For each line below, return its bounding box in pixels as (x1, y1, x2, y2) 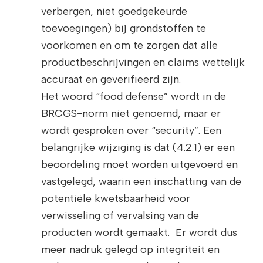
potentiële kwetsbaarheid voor (41, 192, 190, 205)
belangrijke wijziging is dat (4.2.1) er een (41, 141, 235, 154)
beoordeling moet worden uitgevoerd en (41, 158, 238, 171)
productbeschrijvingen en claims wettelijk (41, 56, 245, 69)
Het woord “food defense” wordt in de (41, 90, 226, 103)
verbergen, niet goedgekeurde (41, 5, 187, 18)
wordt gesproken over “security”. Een (41, 124, 221, 137)
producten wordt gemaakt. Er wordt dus (41, 226, 237, 240)
